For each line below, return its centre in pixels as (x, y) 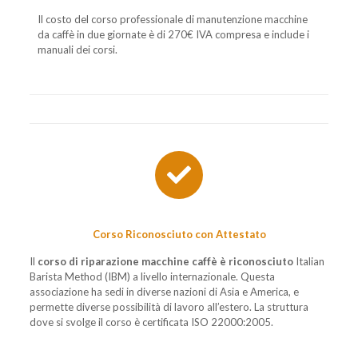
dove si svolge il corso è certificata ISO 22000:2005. (151, 322)
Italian (308, 261)
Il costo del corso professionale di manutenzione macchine (172, 19)
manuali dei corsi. (77, 49)
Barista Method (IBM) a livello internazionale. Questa (152, 276)
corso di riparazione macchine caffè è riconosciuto (165, 261)
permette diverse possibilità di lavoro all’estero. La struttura (169, 306)
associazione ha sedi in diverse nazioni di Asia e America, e (164, 291)
